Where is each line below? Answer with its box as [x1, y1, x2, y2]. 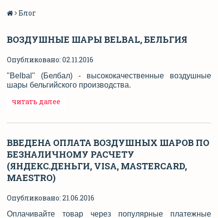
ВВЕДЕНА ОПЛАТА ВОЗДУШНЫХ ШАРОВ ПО [7, 136, 209, 148]
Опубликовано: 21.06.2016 [7, 193, 94, 202]
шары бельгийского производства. [7, 80, 131, 89]
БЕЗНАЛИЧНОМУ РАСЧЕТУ [7, 148, 134, 160]
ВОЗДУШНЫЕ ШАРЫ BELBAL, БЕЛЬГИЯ [7, 33, 187, 45]
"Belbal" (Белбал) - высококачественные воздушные [7, 71, 211, 80]
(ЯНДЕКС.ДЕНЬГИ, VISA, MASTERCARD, [7, 160, 187, 172]
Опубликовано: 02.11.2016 [7, 54, 93, 64]
